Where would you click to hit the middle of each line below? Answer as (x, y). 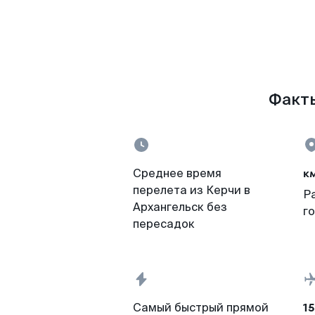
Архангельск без (180, 207)
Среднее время (177, 173)
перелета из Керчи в (192, 190)
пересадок (164, 224)
